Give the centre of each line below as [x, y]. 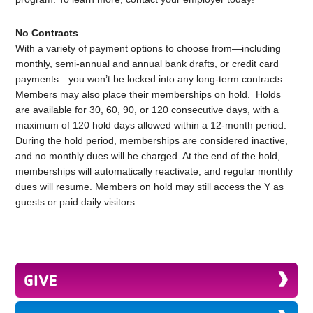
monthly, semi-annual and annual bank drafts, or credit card [147, 64]
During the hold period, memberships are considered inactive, [152, 141]
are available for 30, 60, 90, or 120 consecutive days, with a [147, 110]
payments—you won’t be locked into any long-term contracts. [151, 79]
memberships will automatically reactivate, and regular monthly [154, 172]
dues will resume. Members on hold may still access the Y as [150, 187]
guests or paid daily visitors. [77, 202]
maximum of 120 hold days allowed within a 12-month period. [151, 125]
